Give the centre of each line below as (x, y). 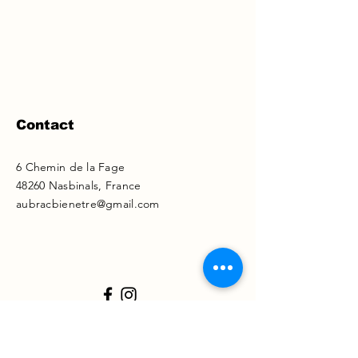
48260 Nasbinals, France (79, 185)
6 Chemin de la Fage (71, 167)
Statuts (43, 321)
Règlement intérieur (86, 343)
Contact (45, 125)
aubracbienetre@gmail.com (88, 204)
